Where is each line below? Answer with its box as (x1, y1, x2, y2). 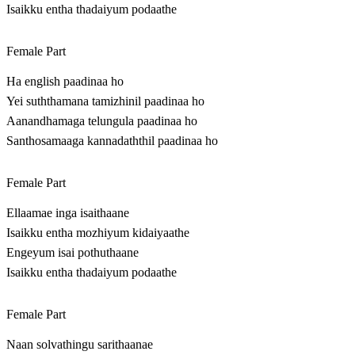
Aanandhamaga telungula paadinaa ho (6, 114, 197, 128)
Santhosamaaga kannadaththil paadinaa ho (6, 134, 218, 148)
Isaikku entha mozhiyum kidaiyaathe (6, 226, 189, 240)
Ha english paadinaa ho (6, 74, 124, 89)
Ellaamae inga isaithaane (6, 206, 129, 220)
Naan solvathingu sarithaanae (6, 338, 153, 352)
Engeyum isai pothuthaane (6, 246, 139, 260)
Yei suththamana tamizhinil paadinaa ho (6, 94, 204, 109)
